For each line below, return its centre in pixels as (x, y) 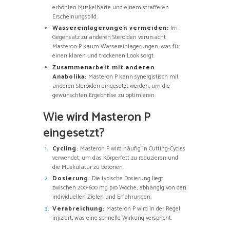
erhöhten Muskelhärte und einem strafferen (111, 7)
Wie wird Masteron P (97, 117)
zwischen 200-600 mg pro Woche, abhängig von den (119, 188)
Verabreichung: (79, 208)
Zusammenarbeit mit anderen (103, 67)
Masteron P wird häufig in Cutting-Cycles (132, 148)
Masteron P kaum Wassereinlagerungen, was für (116, 47)
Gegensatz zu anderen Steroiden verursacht (109, 37)
